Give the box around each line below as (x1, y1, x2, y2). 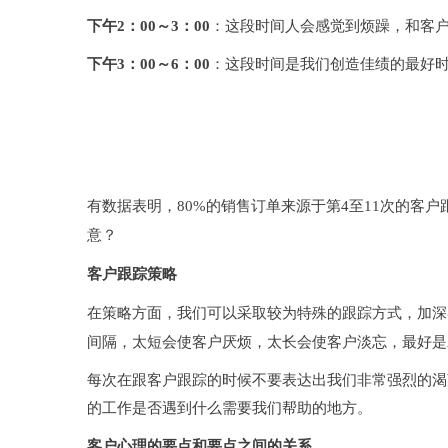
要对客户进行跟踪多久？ (87, 156, 263, 180)
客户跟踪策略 (87, 266, 177, 283)
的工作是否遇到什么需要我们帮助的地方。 (87, 400, 372, 417)
